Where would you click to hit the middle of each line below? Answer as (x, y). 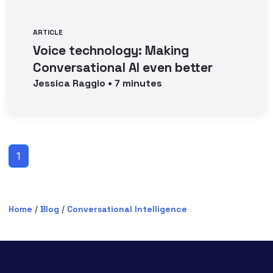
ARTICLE (48, 32)
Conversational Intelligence (127, 209)
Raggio (89, 83)
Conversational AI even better (123, 67)
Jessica (52, 83)
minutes (141, 83)
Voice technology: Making (111, 50)
